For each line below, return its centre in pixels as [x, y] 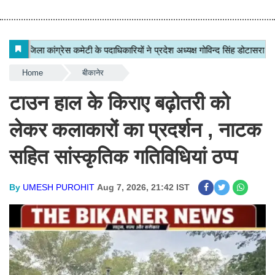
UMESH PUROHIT [59, 188]
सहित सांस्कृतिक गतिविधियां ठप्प [126, 157]
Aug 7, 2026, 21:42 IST [143, 188]
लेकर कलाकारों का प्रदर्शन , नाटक [135, 130]
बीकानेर [93, 73]
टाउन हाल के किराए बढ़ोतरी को [119, 103]
